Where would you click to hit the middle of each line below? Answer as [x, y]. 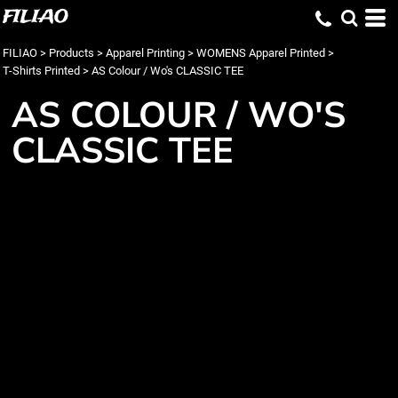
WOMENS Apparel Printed [261, 53]
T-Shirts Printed [41, 71]
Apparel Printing [145, 53]
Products [72, 53]
